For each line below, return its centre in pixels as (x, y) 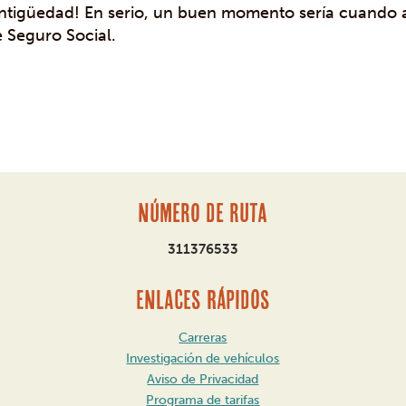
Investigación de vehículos (203, 358)
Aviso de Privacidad (203, 379)
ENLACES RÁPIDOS (203, 300)
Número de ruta (203, 213)
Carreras (203, 338)
